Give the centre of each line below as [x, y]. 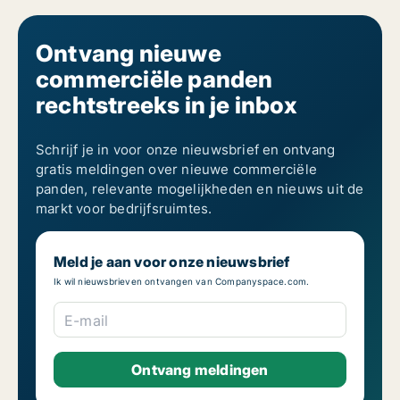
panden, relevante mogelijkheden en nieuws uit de [200, 189]
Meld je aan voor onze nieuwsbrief [172, 262]
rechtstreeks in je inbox [167, 105]
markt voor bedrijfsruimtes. [124, 209]
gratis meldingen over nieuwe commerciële [176, 170]
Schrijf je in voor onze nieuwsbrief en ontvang [186, 150]
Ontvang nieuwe [129, 54]
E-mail [87, 321]
